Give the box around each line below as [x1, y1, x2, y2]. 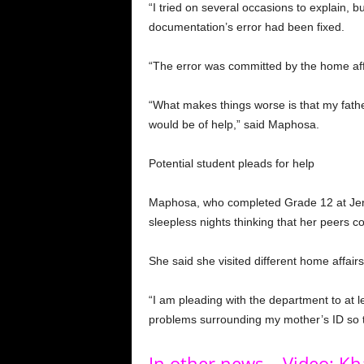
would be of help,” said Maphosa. [148, 118, 319, 131]
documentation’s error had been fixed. [148, 20, 344, 33]
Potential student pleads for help [148, 157, 314, 170]
